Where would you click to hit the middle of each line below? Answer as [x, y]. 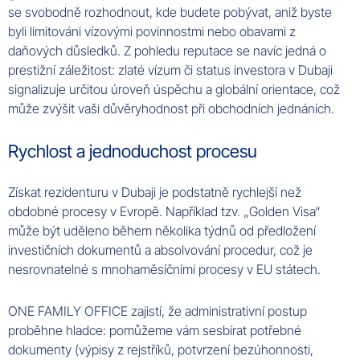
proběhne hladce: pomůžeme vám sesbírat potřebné [155, 331]
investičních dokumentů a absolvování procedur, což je [160, 250]
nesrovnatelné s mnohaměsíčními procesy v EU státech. [164, 270]
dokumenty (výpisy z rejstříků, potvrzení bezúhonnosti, [161, 350]
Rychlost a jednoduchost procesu [133, 151]
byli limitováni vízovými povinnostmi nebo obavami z [152, 32]
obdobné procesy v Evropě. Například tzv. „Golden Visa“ [164, 212]
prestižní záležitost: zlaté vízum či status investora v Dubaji [170, 70]
